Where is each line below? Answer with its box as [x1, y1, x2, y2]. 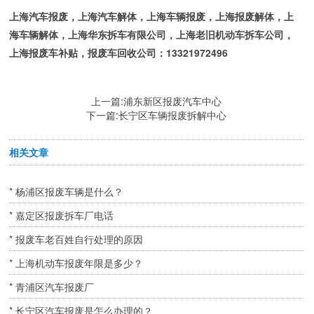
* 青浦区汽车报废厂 [9, 279, 95, 294]
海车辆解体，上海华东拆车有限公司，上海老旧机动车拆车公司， [9, 27, 294, 42]
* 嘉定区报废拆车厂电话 [9, 207, 114, 222]
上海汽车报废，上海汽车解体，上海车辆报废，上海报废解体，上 [9, 9, 294, 24]
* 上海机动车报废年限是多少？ [9, 255, 144, 270]
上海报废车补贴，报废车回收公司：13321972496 [9, 46, 228, 60]
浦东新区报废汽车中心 [123, 94, 222, 109]
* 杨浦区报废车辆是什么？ [9, 184, 124, 198]
